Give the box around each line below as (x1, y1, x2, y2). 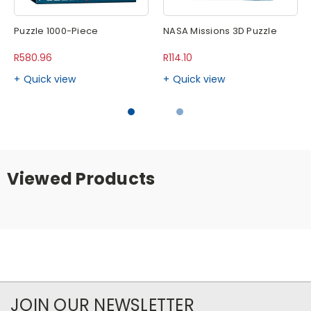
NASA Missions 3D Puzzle (163, 24, 277, 38)
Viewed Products (6, 167, 155, 191)
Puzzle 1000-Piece (14, 24, 99, 38)
